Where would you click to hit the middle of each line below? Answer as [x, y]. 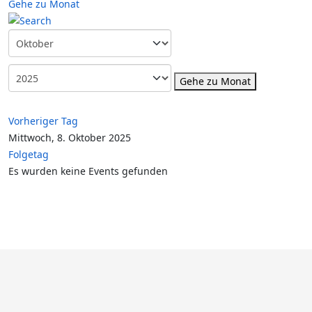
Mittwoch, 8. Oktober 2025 [70, 138]
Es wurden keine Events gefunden [88, 171]
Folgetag [29, 154]
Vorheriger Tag [43, 121]
